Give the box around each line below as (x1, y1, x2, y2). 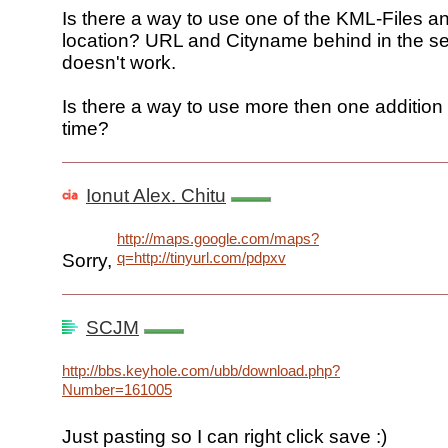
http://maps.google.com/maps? (117, 230, 319, 248)
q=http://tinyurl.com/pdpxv (117, 249, 286, 267)
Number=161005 (62, 381, 172, 399)
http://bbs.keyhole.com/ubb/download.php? (62, 362, 340, 380)
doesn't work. (62, 52, 176, 74)
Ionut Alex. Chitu (86, 185, 226, 207)
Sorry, (62, 250, 117, 272)
